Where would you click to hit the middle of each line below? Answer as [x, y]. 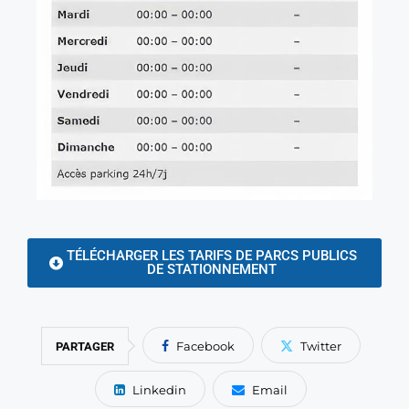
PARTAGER [85, 347]
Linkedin [159, 390]
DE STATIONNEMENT [211, 270]
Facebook [205, 346]
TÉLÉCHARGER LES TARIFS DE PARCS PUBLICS [211, 256]
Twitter [321, 346]
